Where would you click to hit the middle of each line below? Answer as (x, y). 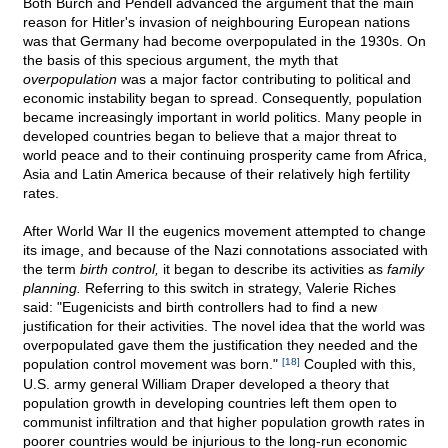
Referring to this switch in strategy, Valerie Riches (238, 288)
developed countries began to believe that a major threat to (210, 136)
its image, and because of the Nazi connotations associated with (225, 250)
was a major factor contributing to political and (264, 79)
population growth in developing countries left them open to (210, 403)
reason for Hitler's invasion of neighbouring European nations (216, 22)
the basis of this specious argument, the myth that (180, 60)
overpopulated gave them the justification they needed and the (220, 345)
